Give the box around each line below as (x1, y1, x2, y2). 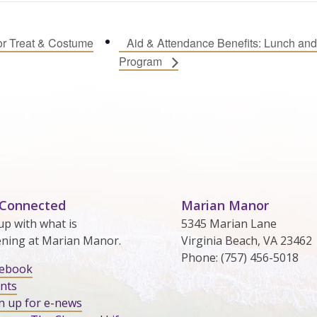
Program (118, 52, 165, 69)
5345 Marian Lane (180, 215, 277, 231)
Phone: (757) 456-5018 (180, 249, 299, 265)
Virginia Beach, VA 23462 (180, 232, 312, 248)
